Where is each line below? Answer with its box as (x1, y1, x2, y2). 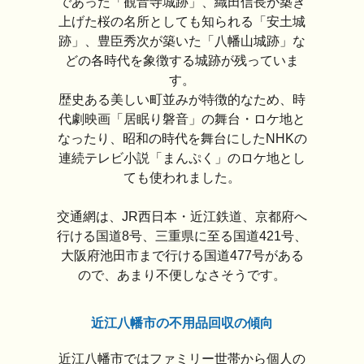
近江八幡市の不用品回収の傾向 (91, 316, 273, 331)
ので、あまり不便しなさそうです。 (78, 268, 286, 283)
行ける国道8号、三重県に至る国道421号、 (57, 229, 307, 244)
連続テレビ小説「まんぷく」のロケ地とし (58, 151, 305, 166)
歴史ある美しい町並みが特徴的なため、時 (58, 93, 305, 107)
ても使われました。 (123, 171, 240, 185)
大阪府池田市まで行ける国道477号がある (60, 249, 304, 263)
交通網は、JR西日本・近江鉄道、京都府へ (57, 210, 307, 224)
